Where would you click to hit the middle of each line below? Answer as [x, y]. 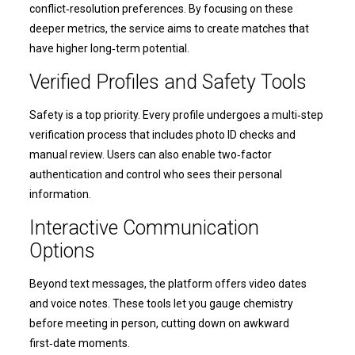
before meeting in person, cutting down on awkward [159, 323]
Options [62, 251]
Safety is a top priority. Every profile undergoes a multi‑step [176, 115]
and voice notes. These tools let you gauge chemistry [161, 303]
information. [60, 194]
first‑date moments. [79, 343]
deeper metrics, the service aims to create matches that [169, 29]
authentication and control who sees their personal [155, 174]
